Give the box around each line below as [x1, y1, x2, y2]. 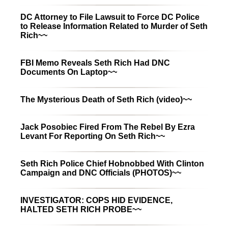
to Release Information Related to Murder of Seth [20, 21, 208, 31]
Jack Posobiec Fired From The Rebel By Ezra [20, 122, 195, 131]
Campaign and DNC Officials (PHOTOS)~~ [20, 168, 181, 177]
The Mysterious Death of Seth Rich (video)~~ [20, 95, 192, 104]
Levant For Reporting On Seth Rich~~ [20, 131, 165, 140]
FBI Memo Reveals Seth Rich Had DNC [20, 58, 170, 67]
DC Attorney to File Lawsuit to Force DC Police [20, 12, 199, 21]
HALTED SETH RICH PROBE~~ [20, 205, 141, 214]
